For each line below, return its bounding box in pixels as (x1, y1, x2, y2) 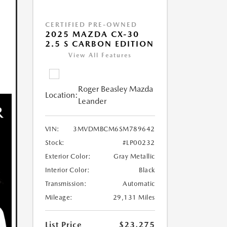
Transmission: (45, 180, 87, 188)
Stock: (45, 139, 65, 147)
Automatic (123, 180, 155, 188)
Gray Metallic (113, 153, 155, 161)
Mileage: (45, 194, 73, 202)
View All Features (68, 52, 132, 59)
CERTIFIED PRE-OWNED (45, 21, 137, 29)
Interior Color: (45, 166, 90, 174)
